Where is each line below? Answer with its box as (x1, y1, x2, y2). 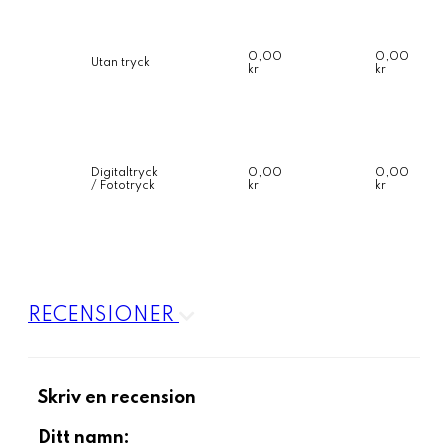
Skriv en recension (38, 389, 196, 407)
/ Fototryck (91, 179, 155, 192)
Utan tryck (91, 56, 150, 69)
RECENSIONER (28, 305, 179, 326)
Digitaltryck (91, 166, 158, 179)
